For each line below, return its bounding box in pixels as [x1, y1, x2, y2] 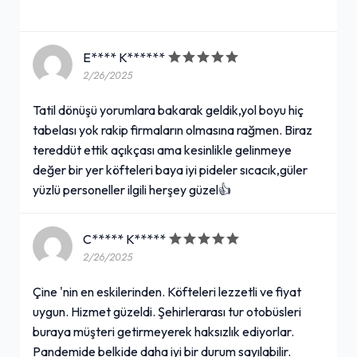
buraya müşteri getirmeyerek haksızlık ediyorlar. [33, 323, 294, 339]
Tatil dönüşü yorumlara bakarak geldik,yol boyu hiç [33, 101, 304, 118]
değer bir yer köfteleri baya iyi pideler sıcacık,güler [33, 161, 308, 178]
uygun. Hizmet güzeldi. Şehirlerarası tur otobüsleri [33, 303, 301, 320]
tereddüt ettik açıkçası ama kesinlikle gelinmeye [33, 141, 292, 158]
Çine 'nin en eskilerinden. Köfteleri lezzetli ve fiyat [33, 283, 301, 300]
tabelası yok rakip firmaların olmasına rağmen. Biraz [33, 121, 312, 138]
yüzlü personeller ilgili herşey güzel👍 [33, 181, 231, 198]
